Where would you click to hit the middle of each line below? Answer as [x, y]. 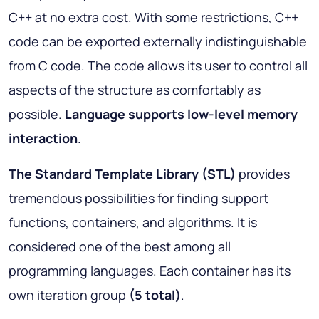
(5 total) [155, 294]
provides [263, 173]
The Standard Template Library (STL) [122, 173]
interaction [43, 138]
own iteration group [69, 294]
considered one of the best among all [120, 246]
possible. [37, 114]
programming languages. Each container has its [150, 270]
